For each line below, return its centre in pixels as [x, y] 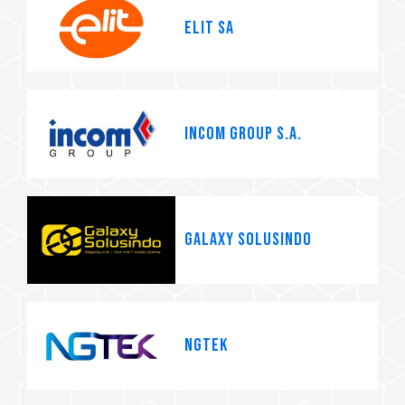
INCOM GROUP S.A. [243, 133]
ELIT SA [209, 28]
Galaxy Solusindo [248, 240]
